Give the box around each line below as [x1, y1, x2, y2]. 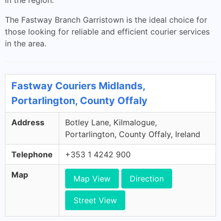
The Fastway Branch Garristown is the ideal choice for [5, 15, 207, 25]
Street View [74, 195, 117, 205]
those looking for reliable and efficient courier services [5, 27, 210, 37]
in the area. [5, 38, 46, 48]
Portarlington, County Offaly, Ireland [65, 129, 200, 139]
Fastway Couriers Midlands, [11, 80, 145, 92]
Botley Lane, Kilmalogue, [65, 117, 157, 127]
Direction [130, 174, 164, 184]
